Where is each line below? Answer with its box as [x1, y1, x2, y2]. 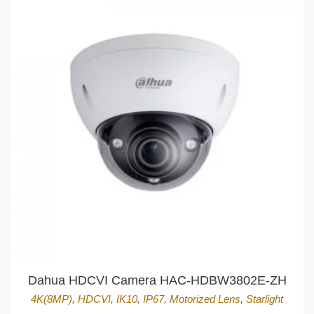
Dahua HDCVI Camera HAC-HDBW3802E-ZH [27, 273, 287, 287]
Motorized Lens [170, 293, 240, 305]
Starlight [246, 293, 283, 305]
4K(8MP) [31, 293, 72, 305]
